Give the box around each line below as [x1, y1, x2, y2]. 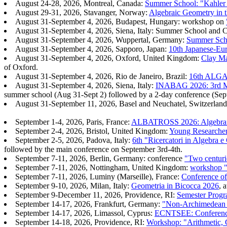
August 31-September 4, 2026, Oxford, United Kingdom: [15, 54, 201, 63]
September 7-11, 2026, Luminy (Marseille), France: [15, 172, 181, 181]
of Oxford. [4, 63, 38, 72]
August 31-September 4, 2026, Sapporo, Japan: [15, 45, 169, 54]
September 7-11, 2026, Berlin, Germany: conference [15, 154, 184, 163]
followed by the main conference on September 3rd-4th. [4, 145, 182, 154]
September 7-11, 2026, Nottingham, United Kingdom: [15, 163, 190, 172]
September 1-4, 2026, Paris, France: [15, 118, 131, 127]
